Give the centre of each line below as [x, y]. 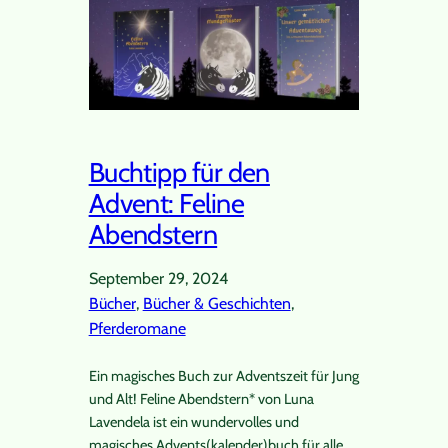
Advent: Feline [166, 203]
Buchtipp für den [179, 172]
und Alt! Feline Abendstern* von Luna [201, 398]
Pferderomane [137, 328]
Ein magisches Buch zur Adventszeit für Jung [223, 375]
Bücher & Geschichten [216, 303]
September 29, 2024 [158, 278]
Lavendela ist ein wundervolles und [193, 421]
